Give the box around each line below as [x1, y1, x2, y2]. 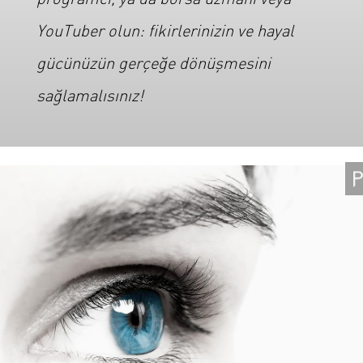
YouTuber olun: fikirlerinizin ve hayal [36, 19, 294, 41]
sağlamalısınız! [36, 83, 143, 105]
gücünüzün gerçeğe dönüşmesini [36, 51, 271, 73]
